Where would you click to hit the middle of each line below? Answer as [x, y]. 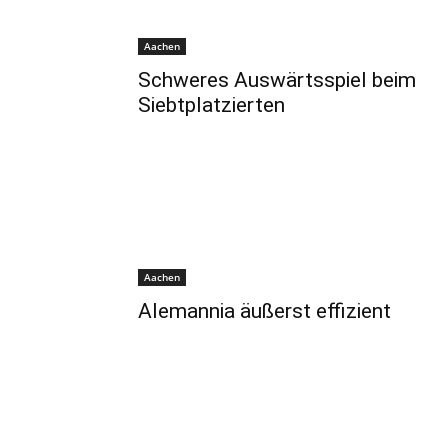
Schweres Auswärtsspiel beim [277, 80]
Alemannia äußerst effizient [264, 311]
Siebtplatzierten [211, 105]
